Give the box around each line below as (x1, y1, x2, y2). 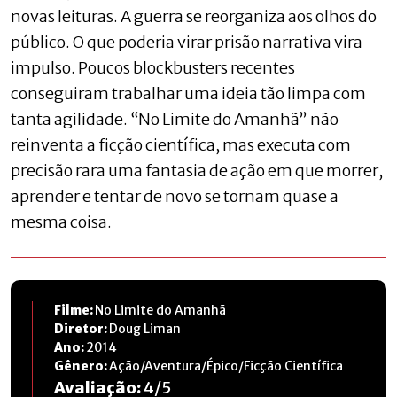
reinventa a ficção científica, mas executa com (11, 134, 351, 155)
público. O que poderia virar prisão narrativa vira (11, 31, 362, 52)
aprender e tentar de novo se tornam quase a (11, 185, 339, 206)
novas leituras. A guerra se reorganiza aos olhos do (11, 5, 377, 27)
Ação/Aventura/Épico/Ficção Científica (109, 357, 343, 374)
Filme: (54, 301, 95, 318)
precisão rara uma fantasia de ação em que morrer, (11, 160, 383, 181)
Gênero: (54, 357, 109, 374)
